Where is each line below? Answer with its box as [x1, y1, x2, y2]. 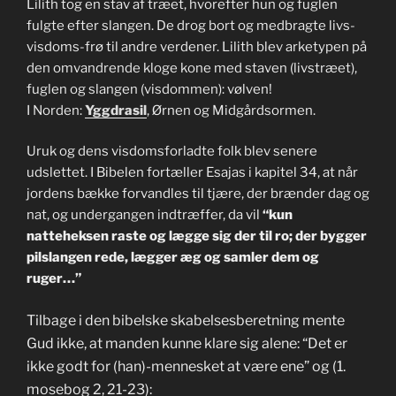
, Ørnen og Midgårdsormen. [147, 102, 316, 118]
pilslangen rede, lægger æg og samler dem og [27, 249, 319, 266]
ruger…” [27, 270, 81, 287]
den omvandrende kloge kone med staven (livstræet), [27, 59, 357, 76]
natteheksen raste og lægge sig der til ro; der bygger [27, 228, 367, 245]
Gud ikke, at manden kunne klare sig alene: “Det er [27, 334, 347, 352]
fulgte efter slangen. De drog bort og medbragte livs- [27, 17, 355, 34]
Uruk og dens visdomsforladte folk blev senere [27, 143, 317, 160]
